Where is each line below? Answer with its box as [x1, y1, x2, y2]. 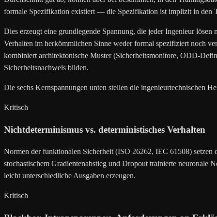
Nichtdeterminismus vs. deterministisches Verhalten [4, 124, 205, 135]
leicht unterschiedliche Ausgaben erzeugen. [4, 171, 136, 180]
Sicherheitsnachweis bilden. [4, 63, 89, 72]
